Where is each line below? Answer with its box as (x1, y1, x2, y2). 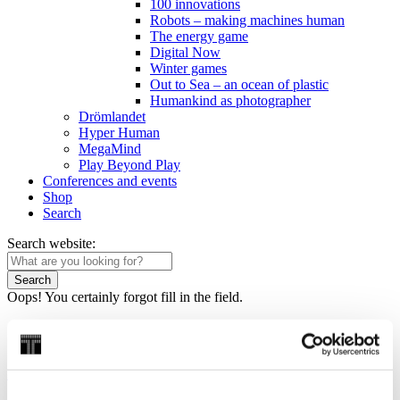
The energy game (150, 29, 248, 44)
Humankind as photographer (150, 93, 311, 108)
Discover (53, 366, 104, 381)
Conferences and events (43, 173, 177, 188)
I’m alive (189, 366, 239, 381)
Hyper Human (79, 125, 160, 140)
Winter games (150, 61, 227, 76)
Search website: (7, 236, 96, 251)
